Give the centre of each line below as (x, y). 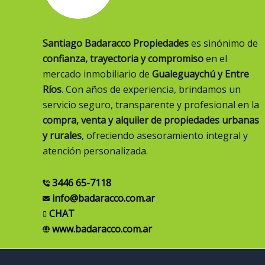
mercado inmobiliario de (97, 74)
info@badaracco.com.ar (102, 198)
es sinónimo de (223, 43)
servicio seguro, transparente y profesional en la (151, 105)
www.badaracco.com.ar (101, 229)
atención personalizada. (95, 151)
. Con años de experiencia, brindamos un (151, 89)
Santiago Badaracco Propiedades (116, 43)
